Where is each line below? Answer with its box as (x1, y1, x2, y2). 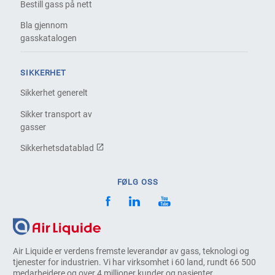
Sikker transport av (20, 109, 93, 119)
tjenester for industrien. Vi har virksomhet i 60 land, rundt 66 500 (13, 257, 257, 268)
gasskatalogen (20, 33, 77, 44)
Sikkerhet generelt (20, 88, 88, 98)
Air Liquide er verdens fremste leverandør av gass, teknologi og (13, 246, 250, 257)
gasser (20, 122, 47, 132)
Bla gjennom (20, 20, 68, 31)
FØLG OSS (117, 177, 158, 187)
